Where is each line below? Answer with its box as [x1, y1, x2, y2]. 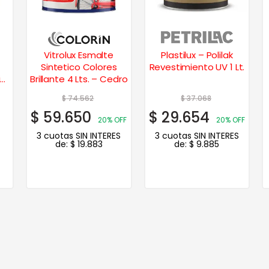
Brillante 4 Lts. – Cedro [30, 72, 128, 85]
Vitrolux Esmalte [44, 48, 114, 61]
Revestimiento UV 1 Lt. [229, 60, 245, 73]
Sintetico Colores [41, 60, 117, 73]
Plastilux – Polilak [161, 48, 233, 61]
